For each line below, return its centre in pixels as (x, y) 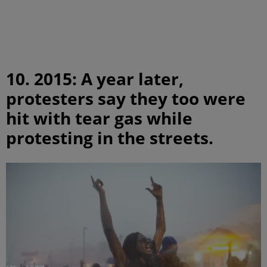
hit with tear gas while (99, 118)
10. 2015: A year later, (95, 78)
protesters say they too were (126, 98)
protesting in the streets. (110, 137)
